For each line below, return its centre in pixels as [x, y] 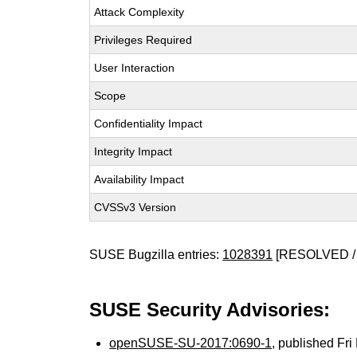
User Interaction [135, 68]
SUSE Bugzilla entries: [156, 255]
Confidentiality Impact [149, 124]
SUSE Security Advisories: [210, 310]
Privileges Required [143, 40]
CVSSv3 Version [135, 207]
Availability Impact [139, 179]
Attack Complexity [139, 12]
